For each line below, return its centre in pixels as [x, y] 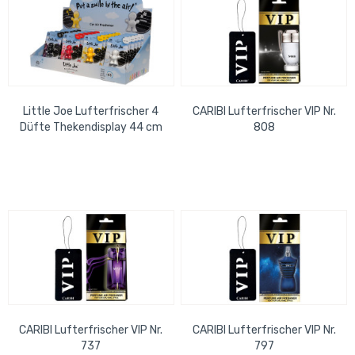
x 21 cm [91, 143]
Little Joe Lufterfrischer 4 [91, 112]
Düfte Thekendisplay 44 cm [91, 128]
